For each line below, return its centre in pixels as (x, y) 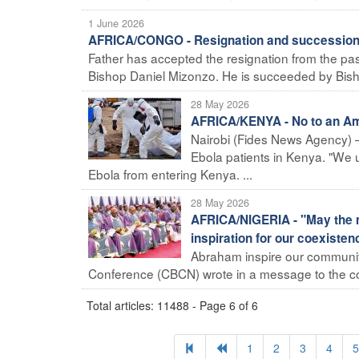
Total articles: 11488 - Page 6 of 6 (172, 305)
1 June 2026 (116, 23)
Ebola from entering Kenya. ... (170, 173)
